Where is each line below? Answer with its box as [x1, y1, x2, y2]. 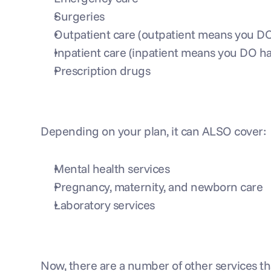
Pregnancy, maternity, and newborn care [54, 179, 263, 194]
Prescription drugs [54, 63, 151, 78]
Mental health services [54, 161, 170, 176]
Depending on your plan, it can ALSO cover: [41, 123, 266, 139]
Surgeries [54, 8, 105, 24]
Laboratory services [54, 197, 155, 212]
